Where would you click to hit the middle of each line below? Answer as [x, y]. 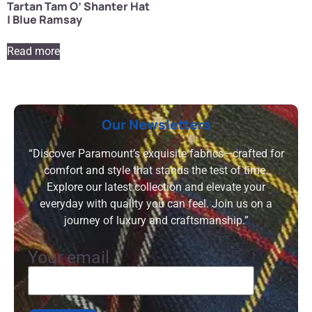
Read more [33, 51]
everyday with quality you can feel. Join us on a [156, 203]
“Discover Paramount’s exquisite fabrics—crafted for [156, 153]
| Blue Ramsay [45, 19]
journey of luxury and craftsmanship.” [156, 220]
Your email [69, 258]
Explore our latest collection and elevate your [156, 187]
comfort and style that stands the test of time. [156, 170]
